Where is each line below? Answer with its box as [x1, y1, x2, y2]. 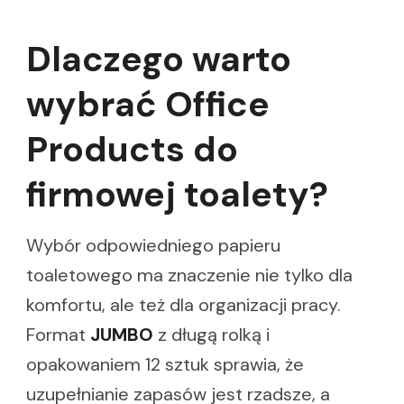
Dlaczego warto [26, 35, 291, 82]
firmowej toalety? [26, 170, 328, 217]
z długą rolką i [153, 323, 270, 347]
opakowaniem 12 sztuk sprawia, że [26, 353, 304, 377]
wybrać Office [26, 80, 270, 127]
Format [26, 323, 90, 347]
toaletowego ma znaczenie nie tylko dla [26, 263, 353, 288]
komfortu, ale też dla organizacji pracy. [26, 293, 341, 317]
